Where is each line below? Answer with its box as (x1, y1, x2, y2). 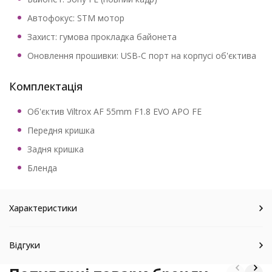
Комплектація (9, 79, 83, 93)
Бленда (27, 162, 57, 174)
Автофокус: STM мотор (27, 12, 124, 24)
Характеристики (9, 202, 77, 214)
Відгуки (9, 239, 40, 251)
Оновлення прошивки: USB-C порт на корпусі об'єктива (27, 50, 256, 61)
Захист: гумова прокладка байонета (27, 31, 177, 42)
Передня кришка (27, 124, 95, 136)
